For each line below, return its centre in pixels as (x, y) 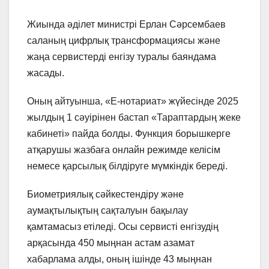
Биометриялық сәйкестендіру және (105, 195)
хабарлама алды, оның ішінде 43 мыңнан (119, 259)
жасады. (46, 73)
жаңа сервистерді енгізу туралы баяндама (122, 57)
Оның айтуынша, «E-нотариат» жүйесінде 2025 (133, 101)
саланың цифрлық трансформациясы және (124, 41)
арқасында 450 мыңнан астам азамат (111, 243)
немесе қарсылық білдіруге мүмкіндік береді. (128, 166)
